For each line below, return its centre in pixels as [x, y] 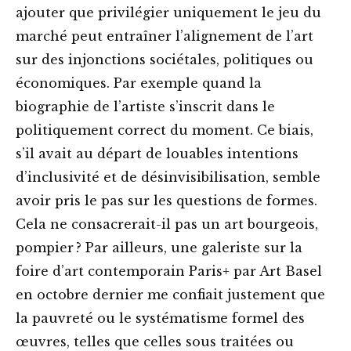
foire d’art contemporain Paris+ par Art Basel [169, 271]
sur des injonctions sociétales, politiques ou [165, 60]
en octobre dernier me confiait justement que [170, 295]
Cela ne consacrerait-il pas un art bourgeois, [167, 224]
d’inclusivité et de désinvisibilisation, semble [168, 177]
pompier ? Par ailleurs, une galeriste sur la [159, 248]
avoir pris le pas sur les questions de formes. [166, 201]
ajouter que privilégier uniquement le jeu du [168, 13]
